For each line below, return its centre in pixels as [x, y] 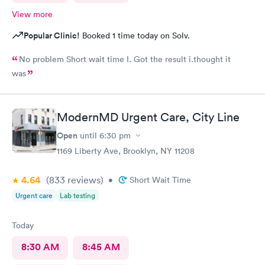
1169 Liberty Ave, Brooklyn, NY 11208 [126, 151]
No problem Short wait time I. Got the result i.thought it [43, 59]
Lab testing [77, 195]
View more [32, 14]
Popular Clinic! [52, 35]
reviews [83, 180]
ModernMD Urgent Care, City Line [148, 117]
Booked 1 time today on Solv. [135, 35]
